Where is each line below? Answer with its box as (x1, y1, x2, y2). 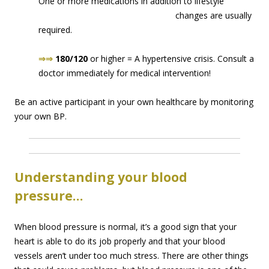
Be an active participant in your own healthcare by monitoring (14, 96, 253, 108)
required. (38, 24, 72, 36)
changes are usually (175, 10, 252, 22)
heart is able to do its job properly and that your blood (14, 235, 225, 247)
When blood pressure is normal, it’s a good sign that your (14, 221, 237, 233)
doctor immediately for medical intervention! (38, 67, 211, 79)
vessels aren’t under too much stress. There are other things (14, 250, 249, 262)
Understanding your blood (14, 169, 187, 186)
